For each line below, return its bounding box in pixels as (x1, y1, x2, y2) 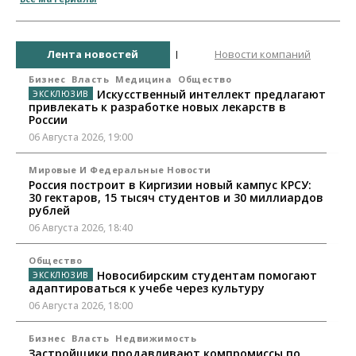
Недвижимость (115, 331, 196, 344)
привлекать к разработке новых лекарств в (29, 99, 286, 114)
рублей (29, 202, 70, 218)
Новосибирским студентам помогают (96, 267, 317, 283)
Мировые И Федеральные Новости (29, 163, 211, 176)
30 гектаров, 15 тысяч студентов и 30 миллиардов (29, 189, 323, 205)
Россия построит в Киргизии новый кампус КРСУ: (29, 176, 311, 192)
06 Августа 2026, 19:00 (29, 130, 133, 144)
